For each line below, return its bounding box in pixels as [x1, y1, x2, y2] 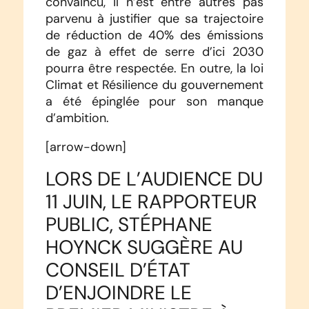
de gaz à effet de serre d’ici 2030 [45, 44, 264, 60]
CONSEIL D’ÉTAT [45, 258, 190, 282]
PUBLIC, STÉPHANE [45, 212, 212, 237]
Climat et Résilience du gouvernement [45, 77, 264, 93]
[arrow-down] [45, 139, 126, 155]
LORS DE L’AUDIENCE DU [45, 167, 263, 191]
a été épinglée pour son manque [45, 94, 264, 110]
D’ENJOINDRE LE [45, 281, 192, 305]
